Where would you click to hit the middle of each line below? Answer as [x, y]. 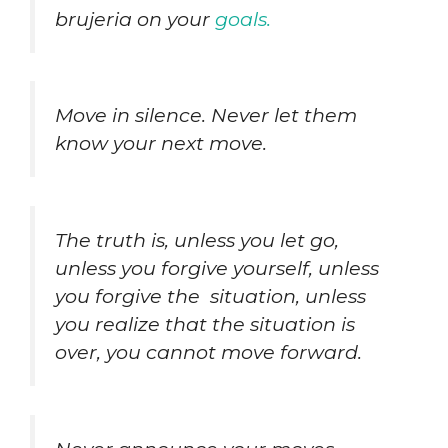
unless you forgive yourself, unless [217, 268]
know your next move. [161, 143]
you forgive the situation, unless [210, 296]
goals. [240, 18]
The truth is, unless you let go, [197, 240]
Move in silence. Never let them [206, 115]
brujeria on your [132, 18]
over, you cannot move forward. [208, 352]
